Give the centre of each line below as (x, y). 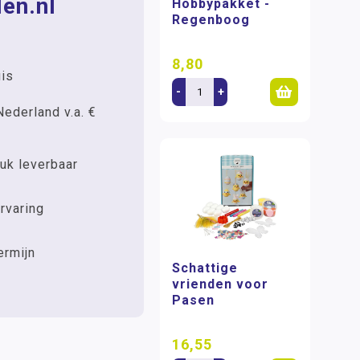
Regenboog (211, 19)
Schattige (205, 268)
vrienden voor (221, 284)
